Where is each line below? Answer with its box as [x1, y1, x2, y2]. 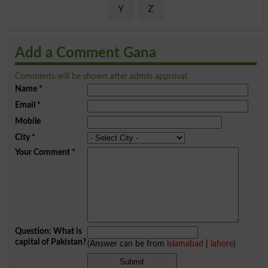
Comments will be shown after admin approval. [14, 72, 188, 81]
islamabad [166, 239, 203, 249]
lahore [210, 239, 233, 249]
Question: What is [14, 227, 82, 236]
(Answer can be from [87, 239, 167, 249]
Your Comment [14, 148, 70, 157]
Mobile [14, 117, 41, 126]
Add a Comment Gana [14, 46, 156, 61]
